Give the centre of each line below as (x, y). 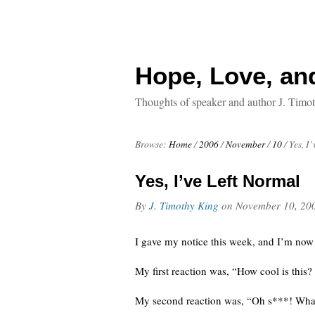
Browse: (151, 144)
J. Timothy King (184, 205)
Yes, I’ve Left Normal (218, 181)
